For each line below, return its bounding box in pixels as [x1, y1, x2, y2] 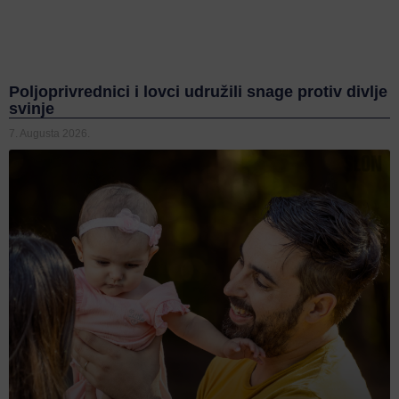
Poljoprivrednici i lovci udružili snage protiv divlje [9, 82, 387, 101]
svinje [9, 99, 54, 118]
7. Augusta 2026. [9, 126, 90, 140]
